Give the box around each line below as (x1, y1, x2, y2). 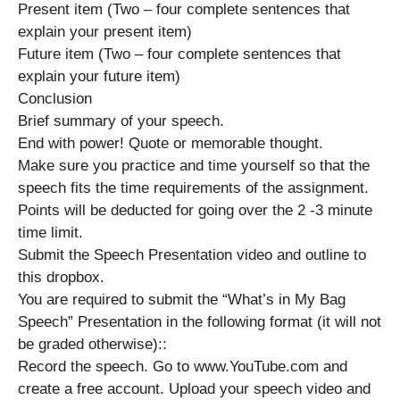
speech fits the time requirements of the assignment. (18, 179, 373, 196)
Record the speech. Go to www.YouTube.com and (18, 357, 347, 375)
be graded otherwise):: (18, 335, 167, 353)
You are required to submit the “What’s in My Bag (18, 290, 346, 308)
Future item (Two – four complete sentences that (18, 45, 341, 62)
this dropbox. (18, 268, 104, 286)
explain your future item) (18, 67, 180, 85)
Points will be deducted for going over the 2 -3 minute (18, 201, 372, 219)
